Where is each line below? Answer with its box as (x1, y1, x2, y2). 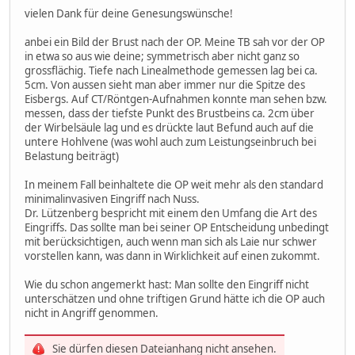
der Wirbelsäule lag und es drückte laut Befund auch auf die (25, 120, 314, 136)
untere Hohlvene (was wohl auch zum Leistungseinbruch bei (25, 135, 316, 150)
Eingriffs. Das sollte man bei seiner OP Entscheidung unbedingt (25, 220, 329, 235)
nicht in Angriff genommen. (25, 306, 158, 321)
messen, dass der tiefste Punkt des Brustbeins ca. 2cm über (25, 106, 315, 121)
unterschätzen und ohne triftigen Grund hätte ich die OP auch (25, 292, 325, 307)
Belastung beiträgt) (25, 149, 119, 164)
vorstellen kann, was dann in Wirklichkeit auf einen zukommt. (25, 249, 320, 264)
